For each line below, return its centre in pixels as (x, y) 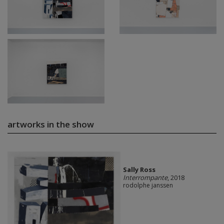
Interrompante (145, 178)
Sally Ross (139, 170)
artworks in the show (51, 124)
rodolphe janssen (148, 185)
